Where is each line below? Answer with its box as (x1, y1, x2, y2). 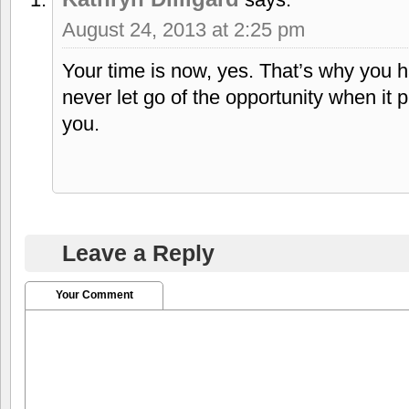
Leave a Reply (62, 239, 215, 266)
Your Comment (55, 288, 133, 301)
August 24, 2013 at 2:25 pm (62, 17, 305, 41)
